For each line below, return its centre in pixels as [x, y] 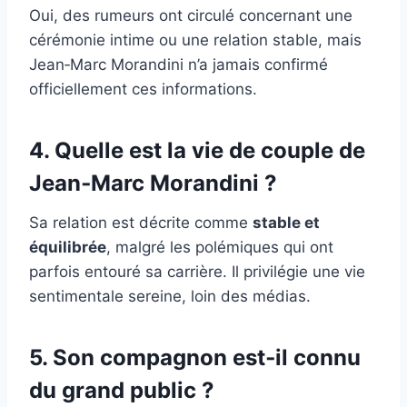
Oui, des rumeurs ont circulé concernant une [191, 15]
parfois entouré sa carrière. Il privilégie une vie [197, 271]
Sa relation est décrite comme [141, 222]
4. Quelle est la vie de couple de [197, 150]
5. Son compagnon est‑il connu [195, 357]
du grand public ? [122, 390]
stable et [286, 222]
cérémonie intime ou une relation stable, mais [195, 40]
